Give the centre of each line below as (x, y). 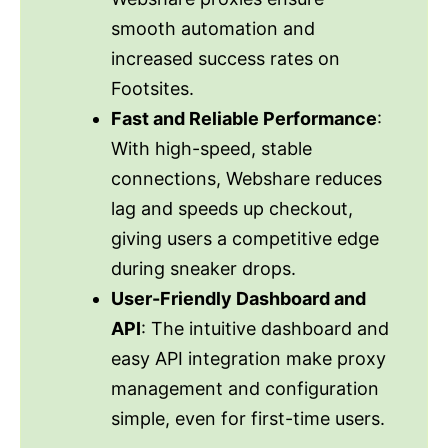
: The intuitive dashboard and (265, 328)
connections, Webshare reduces (246, 178)
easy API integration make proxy (248, 358)
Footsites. (152, 88)
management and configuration (245, 388)
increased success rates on (225, 58)
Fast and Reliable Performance (244, 118)
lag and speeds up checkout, (232, 208)
